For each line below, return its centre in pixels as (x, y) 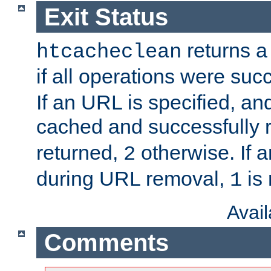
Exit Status (106, 17)
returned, (80, 153)
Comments (106, 242)
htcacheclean (109, 52)
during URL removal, (133, 179)
